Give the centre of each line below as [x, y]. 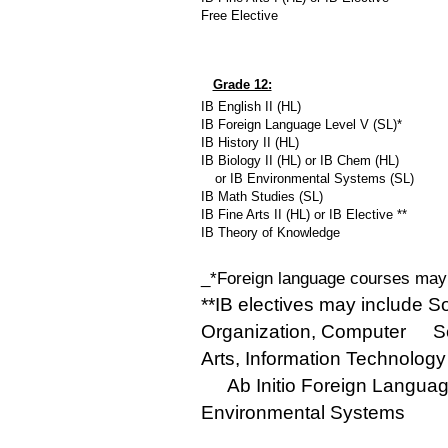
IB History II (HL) [251, 143]
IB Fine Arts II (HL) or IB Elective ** [307, 215]
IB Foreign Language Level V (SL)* [303, 125]
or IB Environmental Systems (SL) [316, 179]
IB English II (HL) [250, 107]
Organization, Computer [305, 332]
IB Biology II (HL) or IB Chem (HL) [309, 161]
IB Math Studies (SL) [263, 197]
